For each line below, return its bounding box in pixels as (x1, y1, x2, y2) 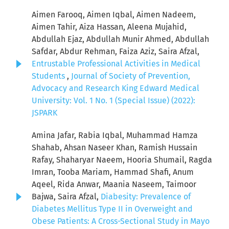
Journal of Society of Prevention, (71, 71, 190, 81)
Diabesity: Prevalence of (101, 192, 191, 202)
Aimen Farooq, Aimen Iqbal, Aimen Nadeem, (32, 10, 196, 20)
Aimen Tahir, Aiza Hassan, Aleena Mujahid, (32, 22, 187, 32)
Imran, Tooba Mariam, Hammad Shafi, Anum (32, 167, 194, 177)
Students (32, 71, 67, 81)
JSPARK (32, 108, 57, 118)
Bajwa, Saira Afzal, (32, 192, 101, 202)
